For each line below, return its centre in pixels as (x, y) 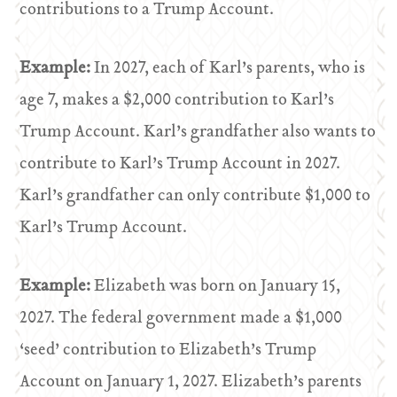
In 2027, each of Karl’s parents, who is (230, 69)
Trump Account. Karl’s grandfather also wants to (198, 132)
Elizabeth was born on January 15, (218, 287)
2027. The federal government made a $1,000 (181, 319)
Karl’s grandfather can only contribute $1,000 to (195, 196)
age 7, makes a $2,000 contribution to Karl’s (177, 101)
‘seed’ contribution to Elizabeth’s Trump (168, 350)
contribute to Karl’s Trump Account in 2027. (180, 164)
